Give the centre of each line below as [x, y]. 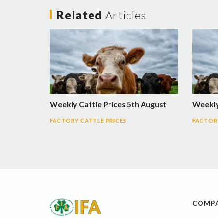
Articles [126, 15]
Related [81, 15]
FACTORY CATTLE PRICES [88, 120]
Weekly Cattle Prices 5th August [108, 104]
